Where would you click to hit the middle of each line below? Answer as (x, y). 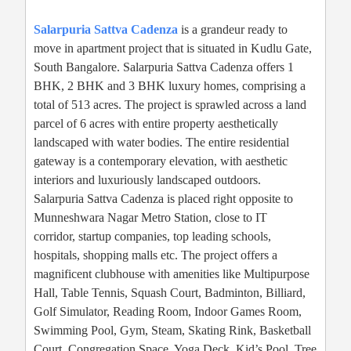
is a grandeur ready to (233, 30)
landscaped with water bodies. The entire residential (161, 143)
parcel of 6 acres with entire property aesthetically (156, 124)
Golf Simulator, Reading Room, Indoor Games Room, (168, 312)
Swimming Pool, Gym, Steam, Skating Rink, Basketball (172, 331)
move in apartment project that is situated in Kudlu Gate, (173, 49)
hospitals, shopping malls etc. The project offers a (156, 255)
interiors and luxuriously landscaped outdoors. (147, 180)
